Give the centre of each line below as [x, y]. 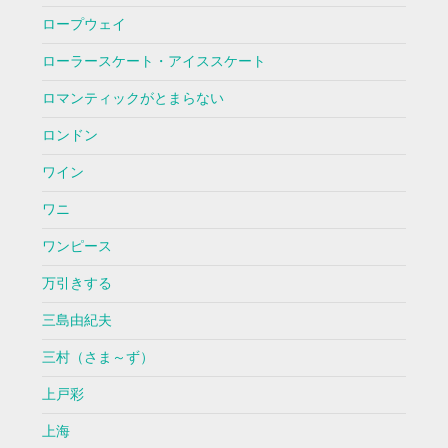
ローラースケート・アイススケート [153, 62]
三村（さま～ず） [97, 358]
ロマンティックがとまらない [132, 99]
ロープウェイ [83, 25]
